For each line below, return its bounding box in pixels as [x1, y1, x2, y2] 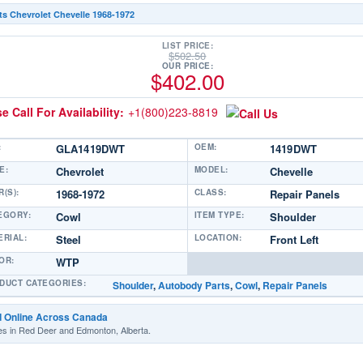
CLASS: [194, 186, 227, 198]
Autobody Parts [157, 278, 230, 293]
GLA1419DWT [55, 141, 126, 156]
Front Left [269, 232, 318, 247]
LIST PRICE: [161, 40, 214, 51]
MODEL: [194, 164, 228, 175]
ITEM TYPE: [194, 209, 245, 220]
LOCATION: [194, 232, 242, 243]
